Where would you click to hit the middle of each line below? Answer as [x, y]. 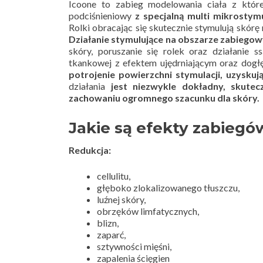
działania [90, 86]
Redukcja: [90, 150]
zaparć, [111, 235]
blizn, [108, 223]
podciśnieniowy [102, 16]
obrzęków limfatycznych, [148, 211]
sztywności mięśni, [134, 246]
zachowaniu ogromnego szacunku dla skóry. [164, 98]
